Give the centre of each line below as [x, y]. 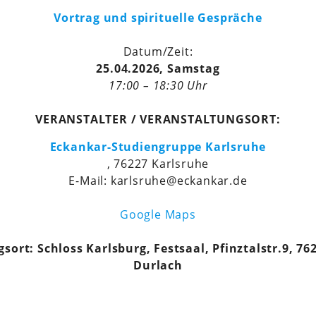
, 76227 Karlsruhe [158, 163]
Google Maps [158, 214]
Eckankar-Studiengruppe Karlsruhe [158, 146]
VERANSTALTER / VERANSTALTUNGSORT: [158, 119]
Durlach [158, 265]
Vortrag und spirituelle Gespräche [158, 17]
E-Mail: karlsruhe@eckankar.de [158, 180]
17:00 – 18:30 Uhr [158, 85]
